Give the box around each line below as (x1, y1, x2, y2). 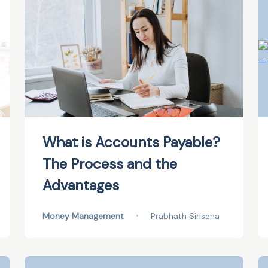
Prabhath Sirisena (150, 211, 220, 221)
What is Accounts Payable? (42, 133, 220, 151)
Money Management (42, 211, 124, 221)
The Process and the (42, 154, 177, 173)
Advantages (42, 176, 119, 194)
